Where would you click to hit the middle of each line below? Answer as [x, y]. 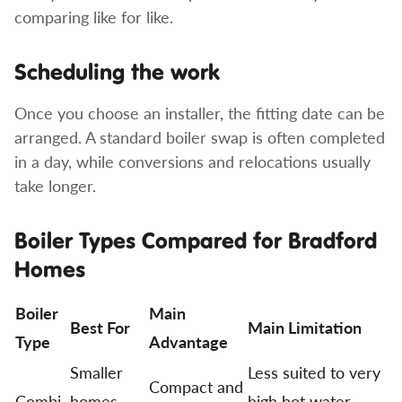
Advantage [188, 341]
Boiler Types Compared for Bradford [196, 240]
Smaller [96, 372]
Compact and [196, 386]
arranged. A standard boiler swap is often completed [200, 137]
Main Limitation [305, 327]
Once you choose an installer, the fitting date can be [200, 113]
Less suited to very [314, 372]
